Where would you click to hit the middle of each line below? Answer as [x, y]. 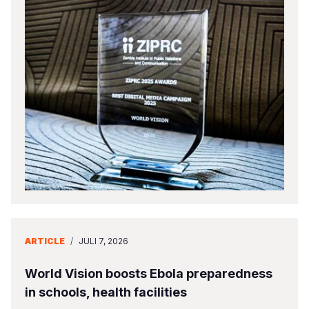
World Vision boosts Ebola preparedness [149, 273]
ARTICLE [45, 241]
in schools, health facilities [106, 292]
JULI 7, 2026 [103, 241]
